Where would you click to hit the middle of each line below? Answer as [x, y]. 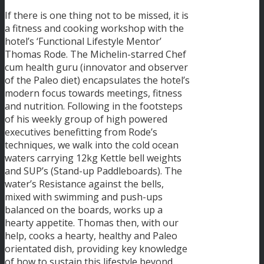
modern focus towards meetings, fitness [93, 93]
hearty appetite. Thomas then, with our [92, 223]
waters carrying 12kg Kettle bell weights [93, 158]
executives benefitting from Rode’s [81, 132]
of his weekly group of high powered [86, 119]
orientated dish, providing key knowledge [96, 249]
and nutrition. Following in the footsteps [94, 106]
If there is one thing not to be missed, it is [97, 16]
